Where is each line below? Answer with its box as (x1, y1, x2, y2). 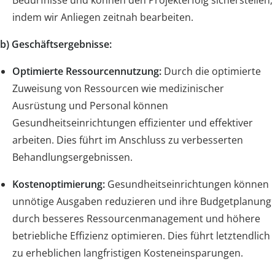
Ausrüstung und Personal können (12, 98, 168, 112)
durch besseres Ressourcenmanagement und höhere (12, 211, 260, 225)
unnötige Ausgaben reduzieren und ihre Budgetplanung (12, 194, 271, 208)
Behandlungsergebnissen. (12, 150, 133, 164)
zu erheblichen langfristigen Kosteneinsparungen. (12, 246, 243, 260)
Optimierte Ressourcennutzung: (12, 64, 161, 78)
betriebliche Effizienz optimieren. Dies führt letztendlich (12, 228, 270, 242)
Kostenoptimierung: (12, 177, 105, 191)
